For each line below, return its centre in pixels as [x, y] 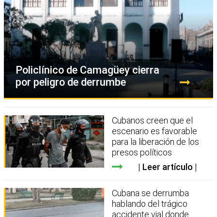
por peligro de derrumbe [71, 82]
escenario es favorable [155, 131]
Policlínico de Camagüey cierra [87, 70]
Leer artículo [167, 167]
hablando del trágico [150, 203]
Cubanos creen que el [153, 120]
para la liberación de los [156, 141]
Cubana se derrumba [151, 193]
